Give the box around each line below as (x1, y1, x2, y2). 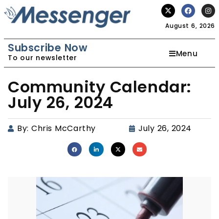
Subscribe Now (8, 41, 88, 55)
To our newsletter (8, 53, 77, 63)
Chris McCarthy (31, 123, 96, 134)
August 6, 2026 (165, 22, 215, 30)
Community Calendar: (8, 76, 192, 98)
